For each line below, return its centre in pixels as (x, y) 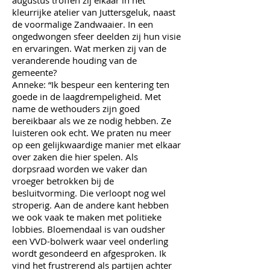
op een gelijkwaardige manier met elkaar (96, 145)
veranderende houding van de (74, 60)
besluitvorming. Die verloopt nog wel (89, 193)
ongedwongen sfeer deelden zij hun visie (96, 36)
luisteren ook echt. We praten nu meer (92, 133)
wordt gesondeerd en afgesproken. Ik (89, 253)
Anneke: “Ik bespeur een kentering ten (91, 84)
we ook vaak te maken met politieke (87, 217)
